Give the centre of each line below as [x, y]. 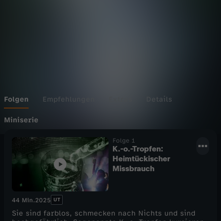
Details [159, 99]
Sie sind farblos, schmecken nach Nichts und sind [104, 214]
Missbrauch [133, 168]
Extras [120, 99]
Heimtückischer [141, 158]
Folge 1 [124, 140]
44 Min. [23, 201]
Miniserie [21, 120]
